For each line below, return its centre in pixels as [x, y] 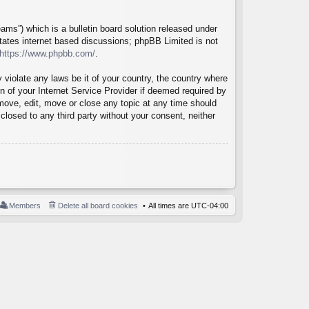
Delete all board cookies [98, 205]
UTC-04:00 [210, 205]
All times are [170, 205]
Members [25, 205]
